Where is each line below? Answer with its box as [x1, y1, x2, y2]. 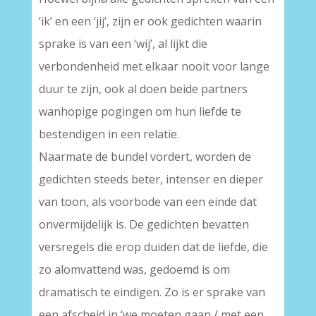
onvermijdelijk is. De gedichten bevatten [38, 217, 249, 233]
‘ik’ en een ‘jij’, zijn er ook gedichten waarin [38, 13, 262, 30]
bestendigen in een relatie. [38, 126, 179, 142]
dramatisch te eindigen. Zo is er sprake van [38, 284, 265, 300]
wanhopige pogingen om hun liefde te [38, 104, 241, 120]
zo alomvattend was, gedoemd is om [38, 262, 230, 278]
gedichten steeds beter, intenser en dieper [38, 171, 263, 188]
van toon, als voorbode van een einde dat [38, 194, 257, 210]
